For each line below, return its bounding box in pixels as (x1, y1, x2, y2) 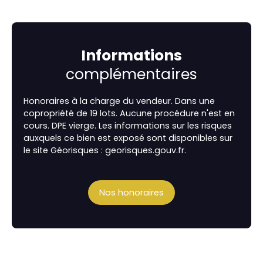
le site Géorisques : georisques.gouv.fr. (23, 144, 186, 157)
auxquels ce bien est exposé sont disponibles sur (23, 132, 232, 144)
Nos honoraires (99, 186, 164, 198)
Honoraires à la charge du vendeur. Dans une (23, 95, 215, 107)
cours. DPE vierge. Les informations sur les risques (23, 120, 232, 132)
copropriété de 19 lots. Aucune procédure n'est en (23, 107, 235, 120)
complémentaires (66, 64, 197, 85)
